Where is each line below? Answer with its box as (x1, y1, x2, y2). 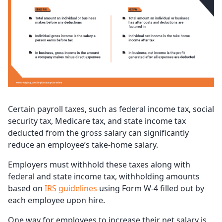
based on (8, 183, 45, 194)
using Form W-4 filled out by (97, 183, 204, 194)
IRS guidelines (45, 183, 97, 194)
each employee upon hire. (8, 195, 105, 206)
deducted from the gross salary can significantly (8, 127, 189, 139)
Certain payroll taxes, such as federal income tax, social (8, 104, 214, 115)
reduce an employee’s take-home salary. (8, 139, 158, 151)
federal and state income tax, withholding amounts (8, 171, 200, 182)
